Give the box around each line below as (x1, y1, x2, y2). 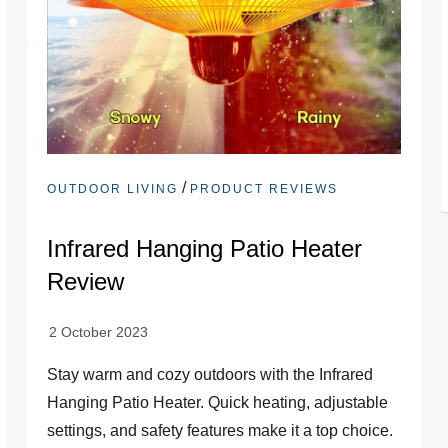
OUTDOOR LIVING (47, 182, 179, 197)
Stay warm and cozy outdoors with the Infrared (47, 366, 374, 384)
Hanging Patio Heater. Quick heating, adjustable (47, 394, 389, 412)
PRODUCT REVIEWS (190, 182, 339, 197)
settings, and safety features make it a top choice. (47, 422, 394, 440)
